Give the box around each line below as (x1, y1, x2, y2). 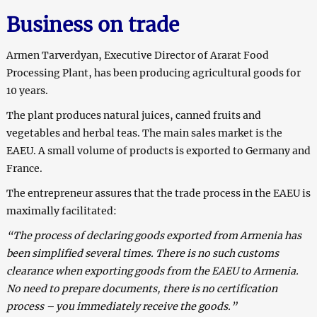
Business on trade (6, 12, 179, 38)
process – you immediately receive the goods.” (6, 300, 237, 313)
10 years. (6, 84, 48, 98)
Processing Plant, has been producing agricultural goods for (6, 67, 301, 80)
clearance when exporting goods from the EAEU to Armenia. (6, 265, 299, 278)
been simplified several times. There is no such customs (6, 247, 279, 260)
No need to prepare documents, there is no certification (6, 282, 277, 296)
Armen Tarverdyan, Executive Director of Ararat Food (6, 49, 269, 62)
